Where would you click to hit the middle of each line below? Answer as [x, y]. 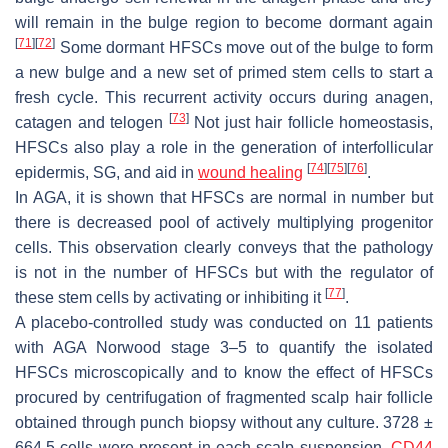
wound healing [250, 173]
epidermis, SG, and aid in [106, 173]
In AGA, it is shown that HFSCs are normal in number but [224, 198]
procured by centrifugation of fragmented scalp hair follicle [224, 398]
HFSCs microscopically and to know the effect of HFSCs [224, 373]
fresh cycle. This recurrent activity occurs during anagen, [224, 98]
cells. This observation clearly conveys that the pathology [224, 248]
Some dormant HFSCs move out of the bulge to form [244, 48]
